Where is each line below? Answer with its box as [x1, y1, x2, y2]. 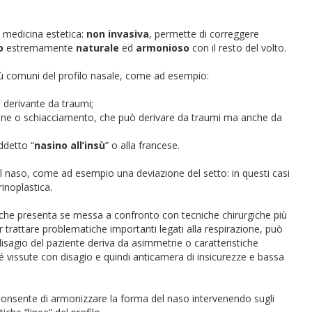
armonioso [136, 41, 189, 54]
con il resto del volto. [189, 41, 286, 54]
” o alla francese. [105, 139, 180, 152]
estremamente [3, 41, 76, 54]
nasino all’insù [34, 139, 105, 152]
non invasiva [86, 27, 149, 40]
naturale [76, 41, 119, 54]
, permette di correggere [149, 27, 259, 40]
